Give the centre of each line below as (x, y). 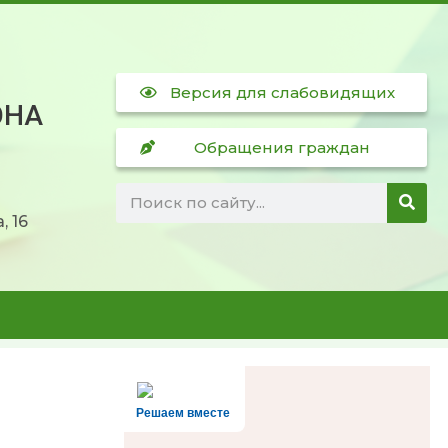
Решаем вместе (183, 413)
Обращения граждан (281, 147)
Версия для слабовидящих (283, 92)
